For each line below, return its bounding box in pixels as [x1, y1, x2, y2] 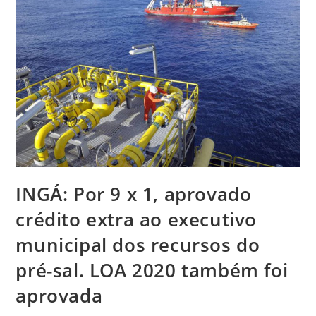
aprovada [16, 283, 103, 309]
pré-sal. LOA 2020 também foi [16, 257, 288, 284]
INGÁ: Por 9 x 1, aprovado [16, 181, 252, 207]
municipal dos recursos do [16, 232, 260, 258]
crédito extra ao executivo [16, 207, 257, 233]
